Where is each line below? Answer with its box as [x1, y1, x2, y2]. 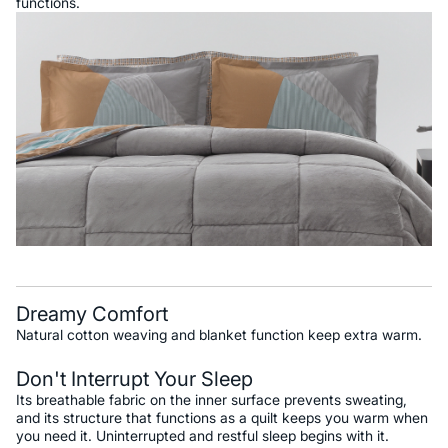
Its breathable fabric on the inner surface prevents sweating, [16, 390, 407, 408]
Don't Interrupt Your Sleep [16, 366, 253, 391]
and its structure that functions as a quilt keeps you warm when [16, 408, 428, 426]
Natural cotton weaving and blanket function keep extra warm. [16, 325, 422, 343]
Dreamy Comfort [16, 301, 168, 326]
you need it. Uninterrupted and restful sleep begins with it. [16, 426, 389, 444]
